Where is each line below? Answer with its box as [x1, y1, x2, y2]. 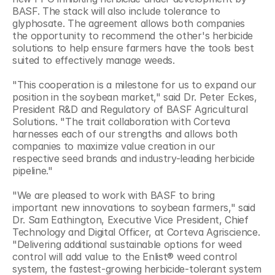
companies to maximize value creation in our [12, 139, 215, 152]
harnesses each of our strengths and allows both [12, 127, 238, 140]
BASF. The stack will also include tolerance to [12, 4, 220, 17]
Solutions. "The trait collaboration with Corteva [12, 115, 230, 128]
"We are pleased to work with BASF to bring [12, 188, 215, 201]
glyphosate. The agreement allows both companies [12, 17, 245, 29]
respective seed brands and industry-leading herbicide [12, 152, 255, 165]
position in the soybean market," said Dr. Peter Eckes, [12, 90, 257, 103]
